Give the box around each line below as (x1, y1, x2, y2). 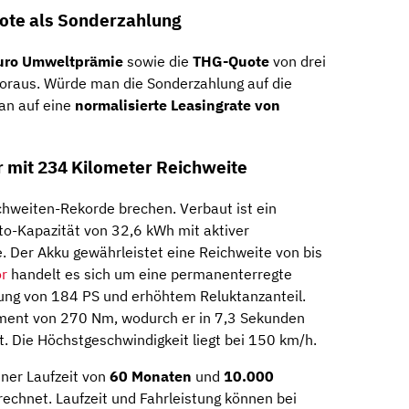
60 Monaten (110, 367, 192, 386)
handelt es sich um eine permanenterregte (7, 265, 292, 284)
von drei (269, 51, 326, 70)
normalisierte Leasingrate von (75, 95, 280, 114)
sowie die (123, 51, 193, 70)
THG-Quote (193, 51, 269, 70)
